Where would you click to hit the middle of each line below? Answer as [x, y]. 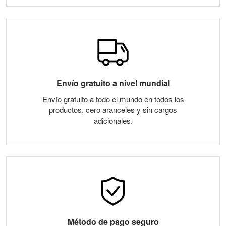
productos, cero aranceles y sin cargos [113, 110]
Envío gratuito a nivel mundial [113, 83]
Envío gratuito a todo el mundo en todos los [113, 99]
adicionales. [113, 121]
